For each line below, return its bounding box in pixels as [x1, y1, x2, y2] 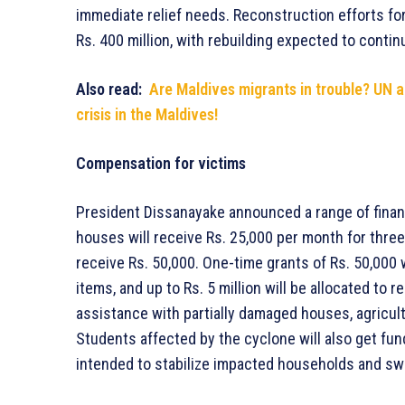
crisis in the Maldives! [76, 104, 218, 124]
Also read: [76, 79, 149, 99]
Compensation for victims [76, 153, 246, 173]
